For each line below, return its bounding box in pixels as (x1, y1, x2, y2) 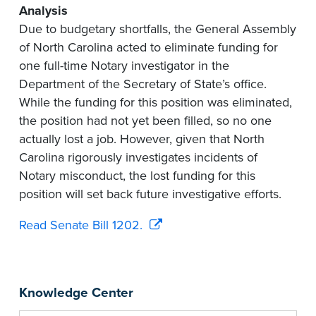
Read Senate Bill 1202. (19, 217, 142, 233)
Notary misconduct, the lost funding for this (19, 168, 255, 184)
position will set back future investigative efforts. (19, 186, 281, 202)
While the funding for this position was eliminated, (19, 95, 292, 111)
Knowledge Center (19, 285, 133, 301)
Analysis (19, 3, 68, 19)
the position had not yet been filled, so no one (19, 113, 272, 129)
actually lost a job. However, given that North (19, 131, 265, 147)
